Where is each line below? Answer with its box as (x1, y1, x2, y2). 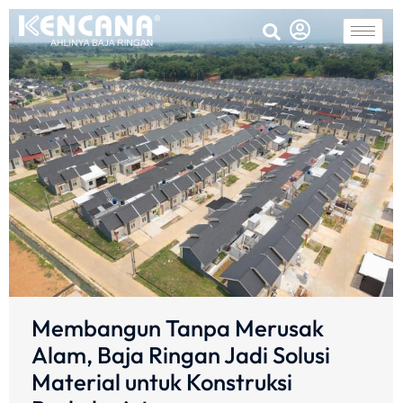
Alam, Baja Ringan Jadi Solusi (31, 340, 330, 371)
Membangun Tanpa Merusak (31, 313, 324, 344)
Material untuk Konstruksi (31, 367, 292, 398)
